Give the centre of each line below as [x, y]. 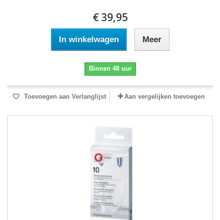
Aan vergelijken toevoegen [165, 97]
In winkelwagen [89, 40]
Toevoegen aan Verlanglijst [64, 97]
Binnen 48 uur [110, 69]
